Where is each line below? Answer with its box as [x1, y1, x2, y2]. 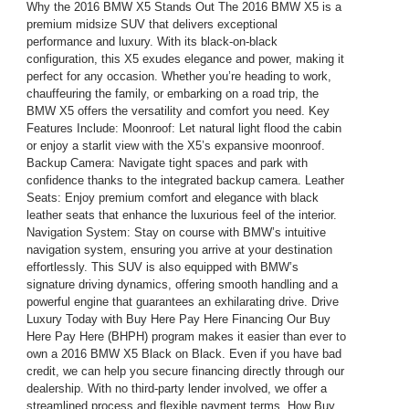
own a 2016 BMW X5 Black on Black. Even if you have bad [26, 346, 341, 361]
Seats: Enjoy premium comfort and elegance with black [26, 190, 319, 204]
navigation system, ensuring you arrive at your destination [26, 242, 332, 257]
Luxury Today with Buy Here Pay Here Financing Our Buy [26, 311, 330, 326]
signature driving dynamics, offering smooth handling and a [26, 277, 338, 291]
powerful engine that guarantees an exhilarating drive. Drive [26, 294, 339, 309]
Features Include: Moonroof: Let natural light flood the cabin [26, 121, 341, 135]
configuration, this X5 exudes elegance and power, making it [26, 51, 344, 66]
